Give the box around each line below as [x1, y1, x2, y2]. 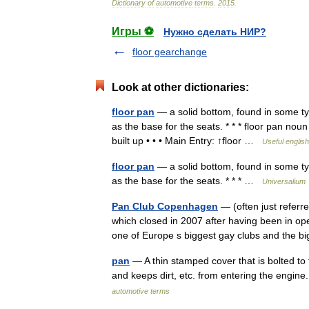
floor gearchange [132, 46, 207, 57]
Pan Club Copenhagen [112, 201, 218, 212]
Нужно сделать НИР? [163, 26, 266, 37]
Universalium [262, 177, 306, 186]
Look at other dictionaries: [112, 81, 249, 93]
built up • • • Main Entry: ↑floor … [112, 135, 262, 146]
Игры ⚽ [112, 26, 154, 37]
